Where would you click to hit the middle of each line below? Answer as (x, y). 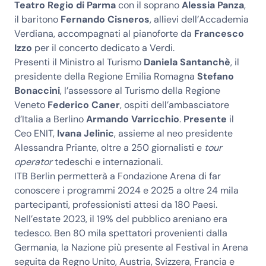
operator (33, 162)
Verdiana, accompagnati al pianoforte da (103, 34)
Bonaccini (37, 91)
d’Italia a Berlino (50, 119)
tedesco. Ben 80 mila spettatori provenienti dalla (121, 233)
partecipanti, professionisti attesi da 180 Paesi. (116, 205)
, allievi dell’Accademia (199, 19)
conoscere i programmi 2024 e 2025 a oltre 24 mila (126, 190)
